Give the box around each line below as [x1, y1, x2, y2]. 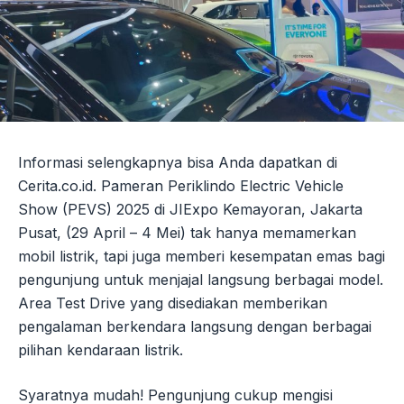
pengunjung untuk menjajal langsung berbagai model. [18, 270, 383, 289]
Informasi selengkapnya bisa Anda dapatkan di [18, 152, 337, 171]
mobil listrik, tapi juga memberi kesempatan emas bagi [18, 246, 385, 265]
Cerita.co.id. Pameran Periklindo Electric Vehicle [18, 176, 344, 195]
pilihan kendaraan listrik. [18, 340, 183, 359]
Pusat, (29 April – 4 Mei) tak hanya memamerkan [18, 223, 356, 242]
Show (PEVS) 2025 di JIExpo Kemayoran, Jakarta [18, 199, 363, 218]
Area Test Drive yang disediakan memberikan [18, 293, 327, 312]
